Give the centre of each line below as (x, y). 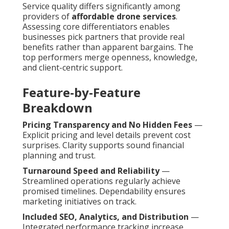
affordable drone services (124, 17)
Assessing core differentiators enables (96, 27)
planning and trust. (59, 156)
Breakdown (58, 108)
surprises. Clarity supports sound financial (103, 145)
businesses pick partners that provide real (104, 37)
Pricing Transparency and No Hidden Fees (107, 125)
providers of (47, 17)
